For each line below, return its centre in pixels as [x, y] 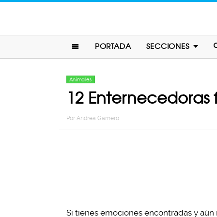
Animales [81, 79]
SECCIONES [168, 46]
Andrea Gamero [98, 118]
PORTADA [113, 46]
